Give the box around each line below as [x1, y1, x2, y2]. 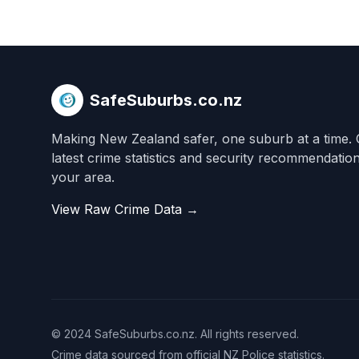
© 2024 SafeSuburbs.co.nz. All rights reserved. [51, 327, 299, 341]
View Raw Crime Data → [51, 201, 199, 217]
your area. [51, 169, 115, 185]
